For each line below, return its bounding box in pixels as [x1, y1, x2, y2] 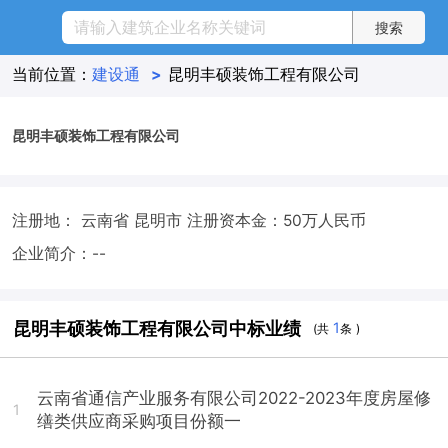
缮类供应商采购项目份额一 [37, 410, 242, 431]
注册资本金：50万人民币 [186, 210, 366, 230]
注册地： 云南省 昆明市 [11, 210, 187, 230]
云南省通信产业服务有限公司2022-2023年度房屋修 [37, 387, 432, 408]
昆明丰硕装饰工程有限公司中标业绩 [13, 317, 302, 339]
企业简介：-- [11, 243, 106, 263]
